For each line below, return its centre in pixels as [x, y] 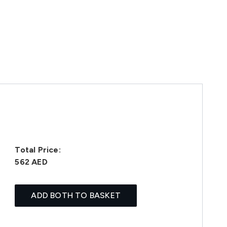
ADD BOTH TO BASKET [76, 195]
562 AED [31, 162]
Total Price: [38, 150]
